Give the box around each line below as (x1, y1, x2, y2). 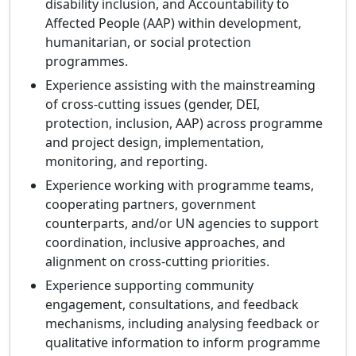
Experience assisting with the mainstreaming (45, 76, 315, 95)
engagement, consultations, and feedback (45, 296, 299, 314)
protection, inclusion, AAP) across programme (45, 114, 323, 133)
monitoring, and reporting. (45, 153, 207, 171)
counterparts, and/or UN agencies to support (45, 215, 319, 233)
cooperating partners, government (45, 195, 256, 214)
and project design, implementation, (45, 133, 264, 152)
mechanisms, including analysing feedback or (45, 315, 319, 333)
